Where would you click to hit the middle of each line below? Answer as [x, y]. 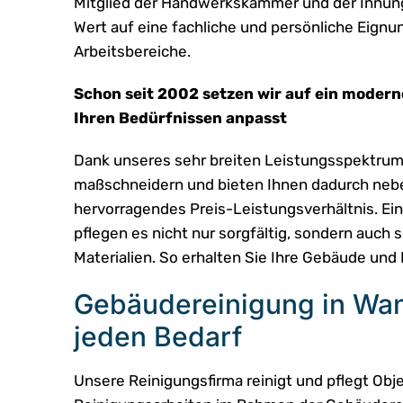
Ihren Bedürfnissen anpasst [180, 118]
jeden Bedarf [158, 337]
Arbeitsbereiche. [132, 52]
